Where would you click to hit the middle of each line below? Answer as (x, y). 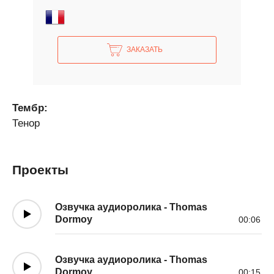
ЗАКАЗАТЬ (145, 50)
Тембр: (30, 108)
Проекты (40, 170)
